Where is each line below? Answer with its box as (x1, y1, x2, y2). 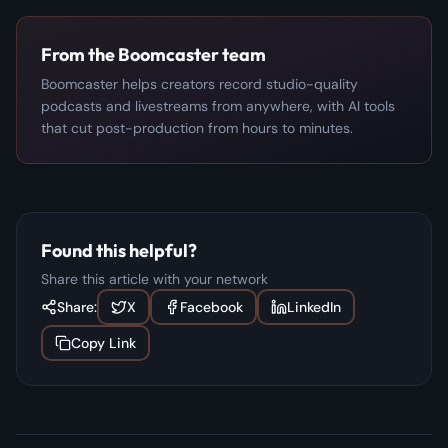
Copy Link (71, 333, 136, 352)
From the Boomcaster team (41, 42, 266, 66)
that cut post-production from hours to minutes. (41, 118, 353, 137)
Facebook (180, 297, 243, 316)
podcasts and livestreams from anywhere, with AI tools (41, 96, 395, 115)
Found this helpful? (41, 238, 197, 262)
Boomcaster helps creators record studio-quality (41, 74, 358, 93)
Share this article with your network (41, 269, 268, 288)
